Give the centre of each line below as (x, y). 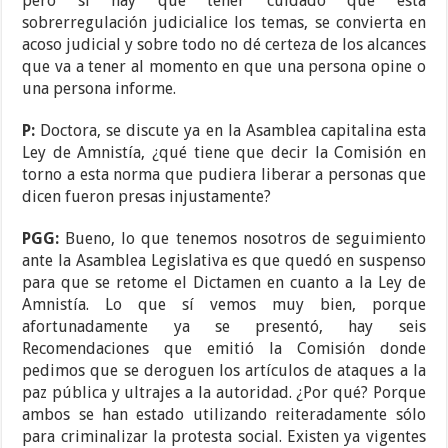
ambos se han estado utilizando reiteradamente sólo (224, 415)
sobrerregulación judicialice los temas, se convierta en (224, 23)
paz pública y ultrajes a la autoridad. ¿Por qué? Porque (224, 393)
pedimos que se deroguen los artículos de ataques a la (224, 371)
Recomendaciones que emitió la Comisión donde (224, 349)
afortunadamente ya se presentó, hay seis (224, 327)
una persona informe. (99, 89)
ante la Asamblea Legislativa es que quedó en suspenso (224, 261)
